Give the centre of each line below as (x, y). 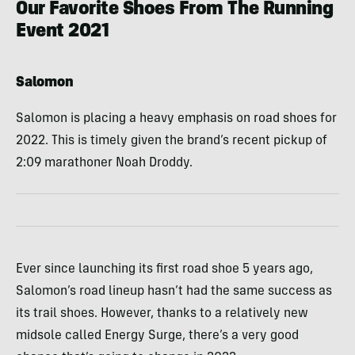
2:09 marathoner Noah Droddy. (104, 163)
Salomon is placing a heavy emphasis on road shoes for (176, 118)
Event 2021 (63, 32)
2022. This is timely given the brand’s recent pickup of (172, 141)
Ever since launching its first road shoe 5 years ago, (164, 269)
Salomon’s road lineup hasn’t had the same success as (174, 291)
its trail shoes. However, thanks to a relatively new (162, 313)
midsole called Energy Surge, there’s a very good (157, 336)
